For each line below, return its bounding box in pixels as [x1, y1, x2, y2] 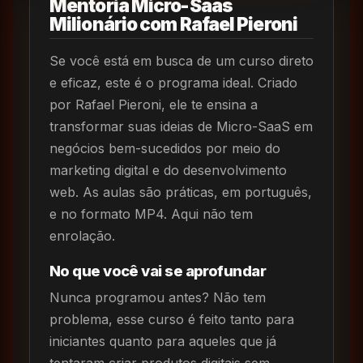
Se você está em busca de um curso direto [49, 52, 314, 69]
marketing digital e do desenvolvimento [49, 161, 287, 178]
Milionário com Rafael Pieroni [49, 12, 298, 35]
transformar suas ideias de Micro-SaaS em [49, 117, 313, 135]
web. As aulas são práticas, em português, [49, 183, 312, 200]
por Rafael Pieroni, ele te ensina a [49, 96, 258, 113]
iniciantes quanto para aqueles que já [49, 332, 276, 349]
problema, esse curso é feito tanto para [49, 310, 294, 327]
